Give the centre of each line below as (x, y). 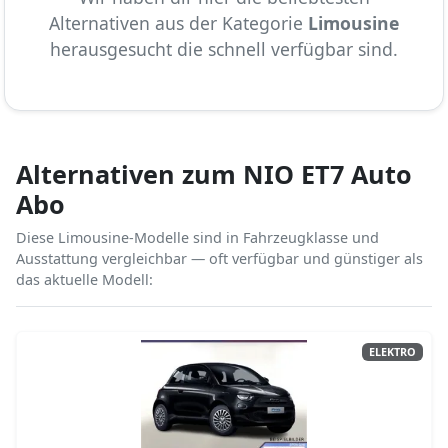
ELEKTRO (392, 351)
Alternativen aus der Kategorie (178, 23)
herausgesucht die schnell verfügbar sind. (224, 49)
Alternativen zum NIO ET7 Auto (214, 174)
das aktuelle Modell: (84, 279)
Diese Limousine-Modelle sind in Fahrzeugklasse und (197, 237)
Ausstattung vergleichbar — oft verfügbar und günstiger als (219, 258)
